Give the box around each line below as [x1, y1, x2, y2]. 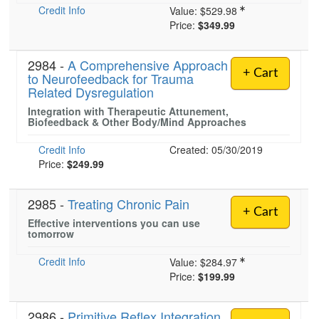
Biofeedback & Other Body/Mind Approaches [28, 115, 246, 129]
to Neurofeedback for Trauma [28, 69, 194, 88]
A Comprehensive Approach [68, 56, 228, 74]
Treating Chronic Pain [68, 194, 189, 213]
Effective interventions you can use [28, 216, 200, 230]
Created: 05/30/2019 [169, 142, 263, 157]
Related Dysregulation [28, 83, 154, 101]
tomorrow [28, 226, 74, 241]
